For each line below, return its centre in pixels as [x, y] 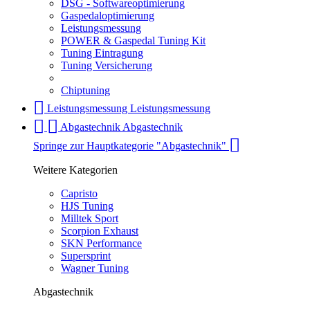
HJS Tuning [87, 206]
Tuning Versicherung [107, 66]
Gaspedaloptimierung [108, 16]
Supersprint [86, 256]
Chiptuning [85, 91]
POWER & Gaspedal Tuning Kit [133, 41]
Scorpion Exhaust [100, 231]
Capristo [79, 194]
